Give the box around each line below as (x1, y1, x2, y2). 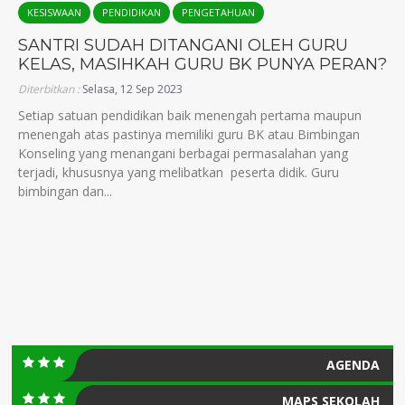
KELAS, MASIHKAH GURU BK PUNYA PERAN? (18, 53, 387, 74)
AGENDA (326, 355, 380, 373)
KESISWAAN (27, 5, 81, 19)
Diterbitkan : (18, 80, 82, 97)
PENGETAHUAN (182, 5, 255, 19)
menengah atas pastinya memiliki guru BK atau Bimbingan (18, 125, 360, 143)
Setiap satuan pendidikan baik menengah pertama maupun (18, 106, 362, 124)
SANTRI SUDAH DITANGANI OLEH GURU (18, 34, 348, 55)
